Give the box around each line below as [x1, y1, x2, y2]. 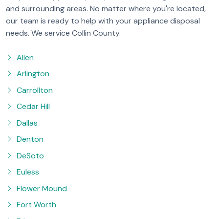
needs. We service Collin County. [6, 28, 121, 39]
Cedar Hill [17, 101, 50, 112]
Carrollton [17, 85, 53, 95]
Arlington [17, 68, 49, 79]
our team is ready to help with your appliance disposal [6, 16, 200, 26]
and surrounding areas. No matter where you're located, [6, 3, 206, 14]
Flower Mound [17, 183, 67, 194]
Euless [17, 167, 39, 177]
